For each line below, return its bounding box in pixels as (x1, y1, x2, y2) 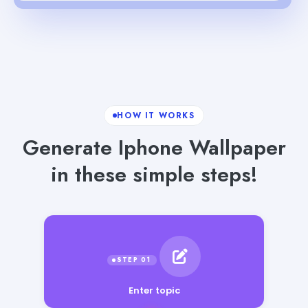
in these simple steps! (50, 159, 258, 189)
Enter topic (128, 283, 180, 297)
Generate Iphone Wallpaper (22, 132, 286, 162)
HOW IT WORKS (117, 109, 195, 121)
